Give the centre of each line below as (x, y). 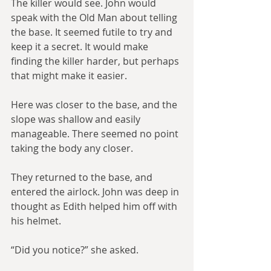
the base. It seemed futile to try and (93, 32)
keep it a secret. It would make (81, 47)
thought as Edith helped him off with (95, 206)
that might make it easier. (69, 76)
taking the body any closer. (72, 148)
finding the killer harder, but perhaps (96, 61)
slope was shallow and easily (77, 119)
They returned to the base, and (83, 177)
